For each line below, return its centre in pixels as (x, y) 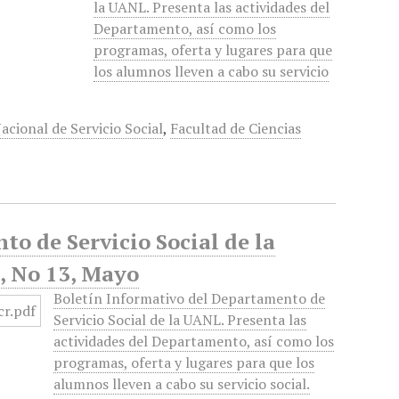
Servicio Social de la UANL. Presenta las (180, 320)
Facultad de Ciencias (236, 128)
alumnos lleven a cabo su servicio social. (182, 384)
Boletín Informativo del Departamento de (190, 298)
